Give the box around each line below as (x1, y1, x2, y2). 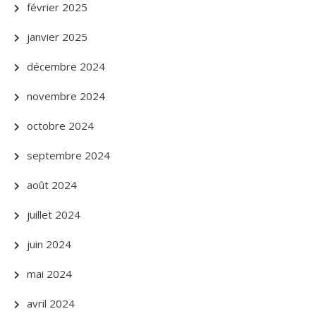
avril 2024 (27, 296, 75, 311)
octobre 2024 (27, 119, 94, 133)
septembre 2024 (27, 148, 110, 163)
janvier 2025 (27, 30, 87, 44)
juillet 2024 (27, 207, 80, 222)
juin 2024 (27, 237, 71, 252)
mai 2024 (27, 267, 72, 281)
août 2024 (27, 178, 77, 193)
